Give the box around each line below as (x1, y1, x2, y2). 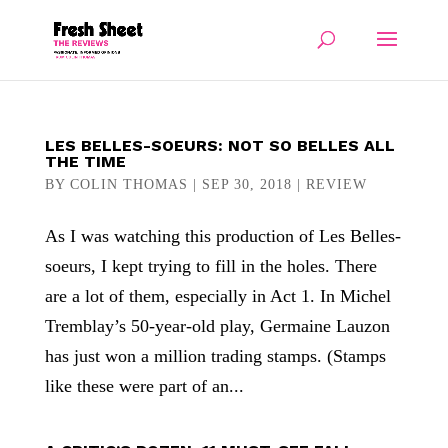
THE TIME (44, 152, 126, 171)
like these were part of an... (44, 376, 244, 396)
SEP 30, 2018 (201, 177, 292, 192)
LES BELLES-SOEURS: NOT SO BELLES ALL (44, 136, 395, 155)
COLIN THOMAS (69, 177, 188, 192)
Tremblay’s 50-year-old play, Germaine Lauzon (44, 316, 390, 336)
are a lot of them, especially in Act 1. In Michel (44, 286, 391, 306)
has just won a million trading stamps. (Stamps (44, 346, 386, 366)
